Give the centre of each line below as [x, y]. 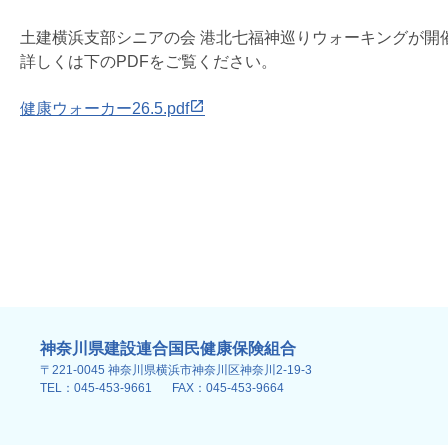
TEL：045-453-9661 [96, 388]
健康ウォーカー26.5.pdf [104, 108]
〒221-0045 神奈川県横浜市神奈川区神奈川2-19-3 [176, 370]
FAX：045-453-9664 [228, 388]
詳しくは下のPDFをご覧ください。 [148, 61]
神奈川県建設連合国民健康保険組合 [168, 348]
